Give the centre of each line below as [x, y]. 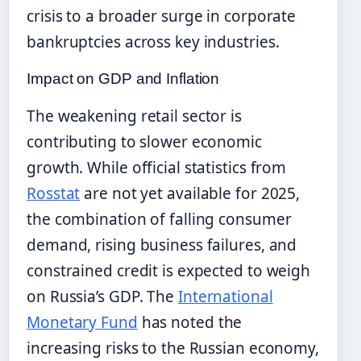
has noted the [190, 323]
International [225, 297]
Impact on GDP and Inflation [123, 79]
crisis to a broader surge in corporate [162, 16]
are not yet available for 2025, [190, 194]
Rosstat [54, 194]
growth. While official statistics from [157, 168]
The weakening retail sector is [134, 116]
